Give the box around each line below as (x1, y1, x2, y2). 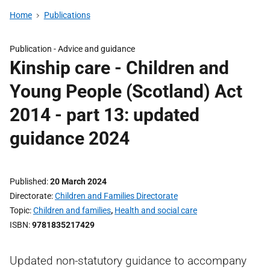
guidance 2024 (10, 128, 130, 149)
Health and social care (115, 206, 197, 215)
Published (10, 177, 46, 186)
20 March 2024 (50, 177, 107, 186)
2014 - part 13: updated (10, 104, 199, 125)
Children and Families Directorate (55, 191, 178, 201)
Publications (43, 10, 90, 20)
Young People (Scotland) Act (10, 81, 242, 102)
